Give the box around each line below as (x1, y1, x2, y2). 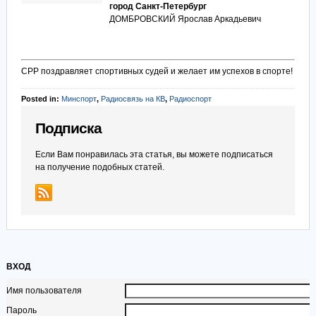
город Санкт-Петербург (109, 1, 207, 11)
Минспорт (61, 95, 97, 103)
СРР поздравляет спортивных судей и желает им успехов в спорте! (20, 66, 293, 76)
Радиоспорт (169, 95, 212, 103)
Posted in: (20, 95, 61, 103)
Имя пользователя (6, 286, 82, 296)
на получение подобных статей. (35, 162, 164, 172)
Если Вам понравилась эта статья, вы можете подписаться (35, 150, 273, 159)
